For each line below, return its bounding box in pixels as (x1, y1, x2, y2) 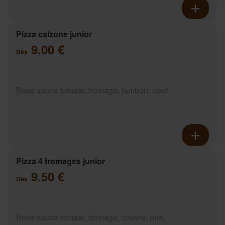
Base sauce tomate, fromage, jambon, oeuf (16, 84, 168, 96)
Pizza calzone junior (16, 28, 92, 40)
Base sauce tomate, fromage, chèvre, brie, (16, 211, 165, 223)
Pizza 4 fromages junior (16, 155, 105, 167)
